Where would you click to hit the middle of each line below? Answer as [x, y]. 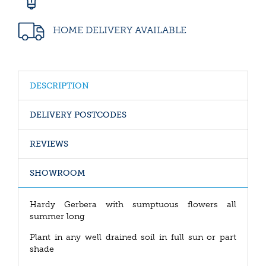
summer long [57, 216]
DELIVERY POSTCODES [78, 115]
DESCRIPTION [59, 86]
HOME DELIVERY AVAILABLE [118, 30]
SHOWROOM [57, 173]
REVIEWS [49, 144]
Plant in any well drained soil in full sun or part [133, 237]
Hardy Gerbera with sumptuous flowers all [133, 205]
